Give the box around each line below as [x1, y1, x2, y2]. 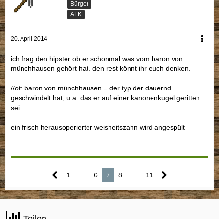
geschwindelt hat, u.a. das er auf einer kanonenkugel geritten [11, 94, 200, 102]
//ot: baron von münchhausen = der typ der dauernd [11, 84, 171, 92]
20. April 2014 [11, 35, 47, 43]
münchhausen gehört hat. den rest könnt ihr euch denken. [11, 65, 191, 73]
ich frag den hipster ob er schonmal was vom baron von [11, 55, 183, 63]
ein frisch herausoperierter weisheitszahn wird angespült [11, 123, 185, 131]
